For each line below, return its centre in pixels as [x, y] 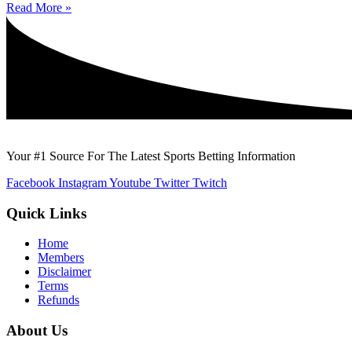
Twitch [210, 182]
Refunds [59, 300]
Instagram [82, 182]
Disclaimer [64, 272]
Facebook [31, 182]
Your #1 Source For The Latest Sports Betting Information [151, 156]
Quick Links [46, 213]
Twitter [172, 182]
